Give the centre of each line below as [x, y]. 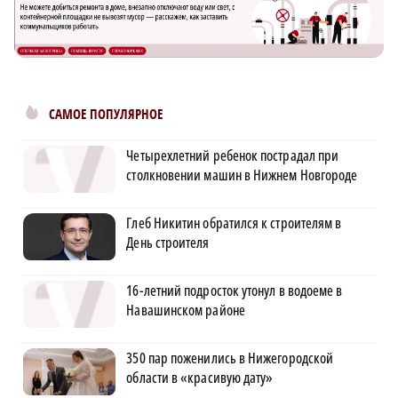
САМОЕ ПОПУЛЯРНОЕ [106, 115]
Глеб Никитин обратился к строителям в [234, 223]
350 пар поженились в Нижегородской [230, 358]
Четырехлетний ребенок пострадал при [233, 156]
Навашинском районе [186, 310]
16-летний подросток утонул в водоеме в [235, 291]
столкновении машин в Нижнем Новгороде [242, 175]
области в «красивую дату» [200, 378]
